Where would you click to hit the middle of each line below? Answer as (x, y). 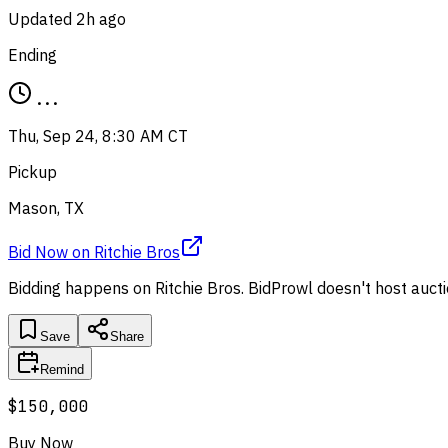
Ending (32, 54)
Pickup (32, 171)
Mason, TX (46, 207)
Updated (42, 18)
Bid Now (38, 251)
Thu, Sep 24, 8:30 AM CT (98, 135)
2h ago (101, 18)
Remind (62, 369)
